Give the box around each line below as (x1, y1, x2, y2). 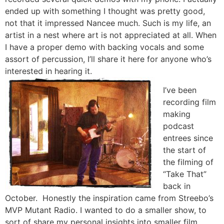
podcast (163, 120, 194, 131)
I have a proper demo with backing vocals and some (5, 41, 204, 52)
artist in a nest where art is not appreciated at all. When (5, 29, 216, 40)
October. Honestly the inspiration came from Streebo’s (5, 192, 213, 203)
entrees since (163, 132, 213, 143)
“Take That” (163, 168, 206, 179)
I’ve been (163, 84, 196, 95)
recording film (163, 96, 216, 107)
